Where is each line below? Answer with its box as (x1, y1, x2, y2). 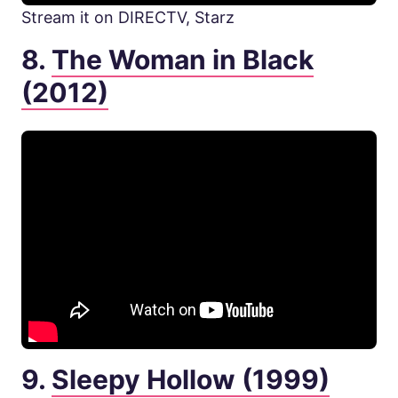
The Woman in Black (52, 44, 314, 76)
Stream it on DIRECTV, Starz (21, 8, 235, 28)
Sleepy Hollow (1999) (52, 363, 330, 396)
